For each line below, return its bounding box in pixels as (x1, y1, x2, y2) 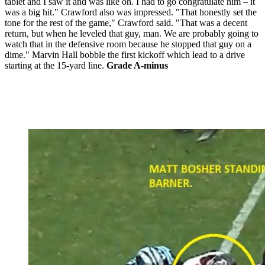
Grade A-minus (106, 60, 168, 71)
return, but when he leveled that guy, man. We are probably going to (5, 28, 258, 39)
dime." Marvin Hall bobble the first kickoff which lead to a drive (5, 50, 245, 60)
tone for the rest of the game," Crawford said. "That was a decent (5, 18, 247, 28)
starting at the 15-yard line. (5, 60, 106, 71)
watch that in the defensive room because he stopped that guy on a (5, 39, 251, 50)
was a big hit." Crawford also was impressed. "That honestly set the (5, 7, 257, 18)
